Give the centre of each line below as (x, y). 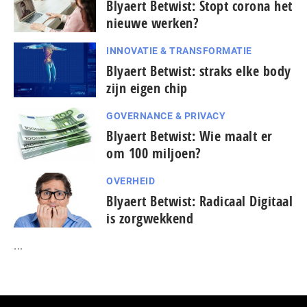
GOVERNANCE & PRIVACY (166, 115)
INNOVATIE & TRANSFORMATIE (179, 50)
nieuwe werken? (152, 23)
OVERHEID (131, 181)
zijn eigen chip (147, 88)
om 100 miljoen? (154, 153)
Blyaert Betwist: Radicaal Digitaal (199, 201)
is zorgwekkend (150, 218)
